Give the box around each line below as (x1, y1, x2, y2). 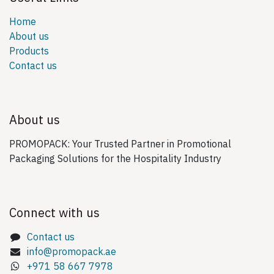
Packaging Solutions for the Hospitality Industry (9, 152, 221, 167)
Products (9, 44, 49, 59)
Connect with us (9, 204, 100, 223)
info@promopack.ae (26, 245, 116, 260)
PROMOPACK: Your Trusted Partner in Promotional (9, 137, 231, 152)
